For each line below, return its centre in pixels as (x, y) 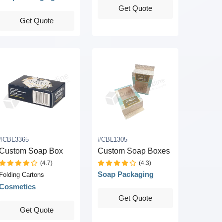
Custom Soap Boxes (134, 151)
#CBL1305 (113, 140)
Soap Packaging (126, 175)
